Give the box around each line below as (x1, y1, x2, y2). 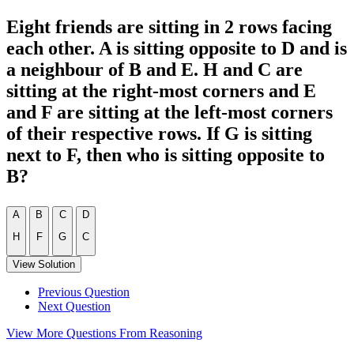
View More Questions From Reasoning (6, 326, 202, 340)
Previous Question (38, 284, 130, 299)
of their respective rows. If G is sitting (6, 123, 312, 144)
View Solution (13, 258, 75, 270)
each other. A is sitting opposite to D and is (6, 38, 347, 58)
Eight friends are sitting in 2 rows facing (6, 17, 332, 37)
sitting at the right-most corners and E (6, 81, 316, 101)
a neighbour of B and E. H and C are (6, 59, 303, 80)
